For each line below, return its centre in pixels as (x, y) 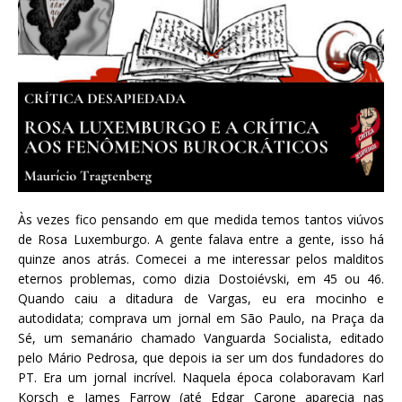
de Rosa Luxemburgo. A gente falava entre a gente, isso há (201, 239)
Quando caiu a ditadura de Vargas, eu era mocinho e (201, 298)
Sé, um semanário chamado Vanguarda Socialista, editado (201, 337)
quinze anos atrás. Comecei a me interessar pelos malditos (201, 258)
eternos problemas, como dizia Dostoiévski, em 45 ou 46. (201, 278)
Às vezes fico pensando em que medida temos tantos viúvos (201, 219)
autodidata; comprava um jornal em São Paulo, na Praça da (201, 318)
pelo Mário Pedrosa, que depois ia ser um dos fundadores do (201, 357)
